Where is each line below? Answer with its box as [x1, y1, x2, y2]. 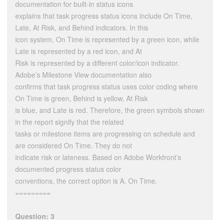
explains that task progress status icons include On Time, [15, 11, 192, 21]
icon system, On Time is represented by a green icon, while [15, 34, 199, 45]
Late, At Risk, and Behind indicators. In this [15, 23, 148, 33]
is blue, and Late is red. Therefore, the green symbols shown [15, 105, 204, 115]
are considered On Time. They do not [15, 140, 132, 151]
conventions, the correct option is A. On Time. [15, 176, 157, 186]
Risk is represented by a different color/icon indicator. [15, 58, 179, 68]
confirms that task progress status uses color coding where [15, 82, 198, 92]
